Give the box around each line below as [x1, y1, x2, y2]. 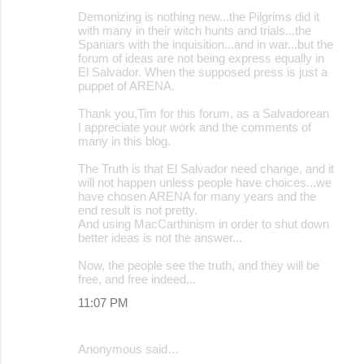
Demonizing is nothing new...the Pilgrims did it [78, 9, 319, 24]
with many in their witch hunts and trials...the [78, 23, 311, 37]
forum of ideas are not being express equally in [78, 50, 324, 65]
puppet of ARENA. [78, 78, 175, 93]
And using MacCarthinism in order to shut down [78, 216, 329, 231]
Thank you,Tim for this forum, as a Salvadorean [78, 106, 329, 120]
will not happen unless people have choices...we [78, 175, 331, 189]
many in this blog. [78, 133, 171, 148]
